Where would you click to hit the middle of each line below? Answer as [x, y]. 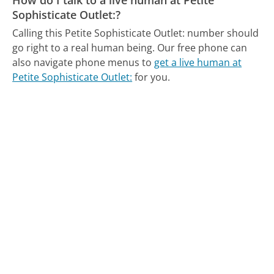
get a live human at [198, 63]
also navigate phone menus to [83, 63]
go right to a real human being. [84, 48]
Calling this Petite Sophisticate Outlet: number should [136, 33]
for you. [151, 77]
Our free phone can [202, 48]
